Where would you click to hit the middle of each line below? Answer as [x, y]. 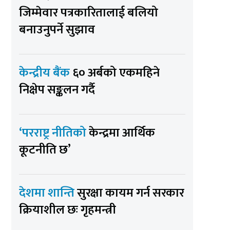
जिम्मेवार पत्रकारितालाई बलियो [89, 13]
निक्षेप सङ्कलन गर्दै [57, 90]
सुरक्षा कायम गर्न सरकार [131, 193]
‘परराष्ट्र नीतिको [54, 133]
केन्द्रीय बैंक [46, 73]
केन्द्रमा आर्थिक [122, 133]
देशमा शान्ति [48, 193]
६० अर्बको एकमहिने [116, 73]
